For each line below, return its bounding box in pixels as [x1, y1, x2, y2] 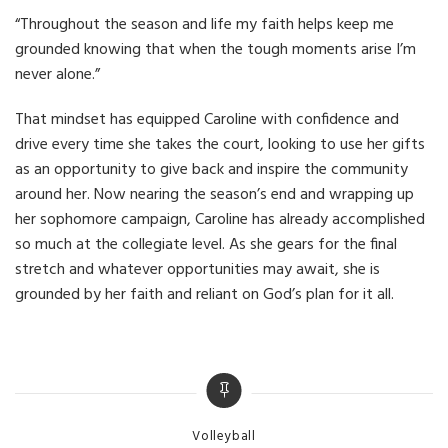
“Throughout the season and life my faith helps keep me [15, 11, 394, 38]
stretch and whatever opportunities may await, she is [15, 256, 380, 283]
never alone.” [15, 61, 100, 88]
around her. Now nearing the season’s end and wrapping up [15, 181, 414, 208]
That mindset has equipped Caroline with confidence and [15, 106, 399, 133]
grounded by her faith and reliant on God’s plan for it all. [15, 281, 394, 308]
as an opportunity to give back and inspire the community [15, 156, 408, 183]
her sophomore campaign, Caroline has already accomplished [15, 206, 425, 233]
